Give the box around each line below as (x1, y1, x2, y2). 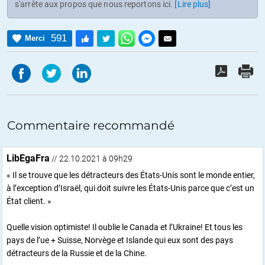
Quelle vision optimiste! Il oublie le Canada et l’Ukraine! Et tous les (7, 222, 243, 232)
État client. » (7, 196, 51, 206)
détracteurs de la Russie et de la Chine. (7, 248, 147, 258)
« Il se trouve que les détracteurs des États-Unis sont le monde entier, (7, 170, 255, 180)
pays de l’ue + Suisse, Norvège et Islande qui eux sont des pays (7, 235, 233, 245)
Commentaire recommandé (7, 118, 174, 132)
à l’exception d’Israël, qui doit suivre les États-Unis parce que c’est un (7, 183, 254, 193)
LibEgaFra (7, 152, 50, 164)
